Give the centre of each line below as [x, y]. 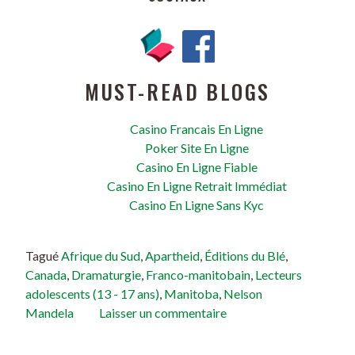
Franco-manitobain [198, 275]
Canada [46, 275]
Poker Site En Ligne [197, 148]
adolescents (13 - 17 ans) [92, 294]
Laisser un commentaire [163, 313]
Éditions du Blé [245, 256]
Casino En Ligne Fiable [197, 167]
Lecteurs [279, 275]
